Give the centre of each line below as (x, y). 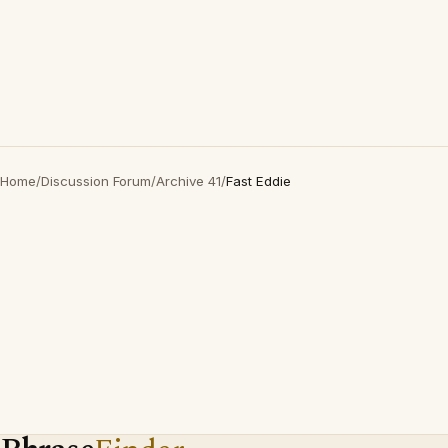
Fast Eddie (258, 181)
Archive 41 (188, 181)
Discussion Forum (96, 181)
